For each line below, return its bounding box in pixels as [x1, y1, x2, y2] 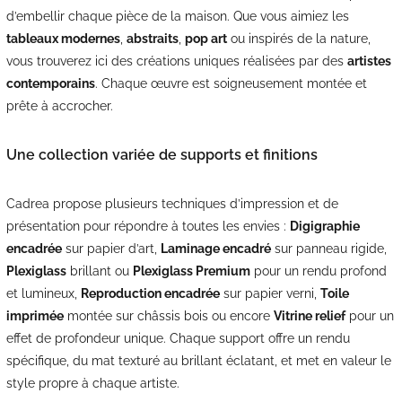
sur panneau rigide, [270, 240, 387, 256]
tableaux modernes [5, 31, 120, 46]
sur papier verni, [219, 285, 320, 301]
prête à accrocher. [5, 98, 113, 113]
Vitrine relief [273, 308, 345, 323]
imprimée [5, 308, 64, 323]
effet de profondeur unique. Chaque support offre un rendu [5, 330, 350, 345]
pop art [184, 31, 227, 46]
